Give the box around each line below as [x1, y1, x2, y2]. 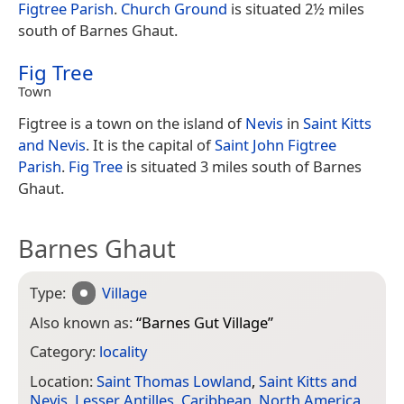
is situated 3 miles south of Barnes [123, 155, 362, 177]
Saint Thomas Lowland [96, 370, 252, 391]
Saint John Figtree [215, 133, 336, 155]
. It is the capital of [86, 133, 215, 155]
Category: [30, 341, 99, 363]
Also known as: [30, 311, 136, 333]
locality [99, 341, 147, 363]
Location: [30, 370, 96, 391]
